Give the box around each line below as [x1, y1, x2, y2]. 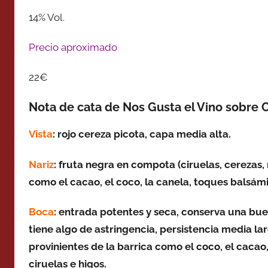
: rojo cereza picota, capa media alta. [53, 128, 231, 141]
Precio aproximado [29, 41, 117, 53]
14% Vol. [29, 11, 65, 23]
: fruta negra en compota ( [54, 158, 181, 170]
